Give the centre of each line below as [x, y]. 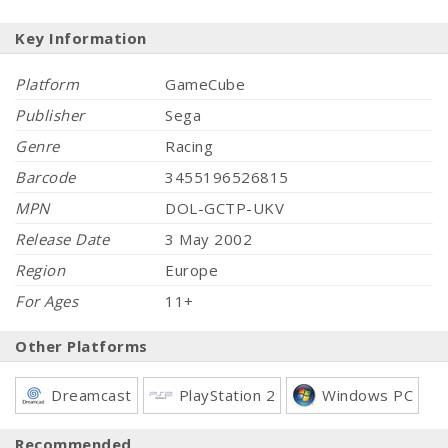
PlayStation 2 [226, 395]
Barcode [45, 177]
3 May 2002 [208, 239]
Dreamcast [91, 395]
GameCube [205, 84]
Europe [191, 270]
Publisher [50, 115]
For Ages [46, 301]
